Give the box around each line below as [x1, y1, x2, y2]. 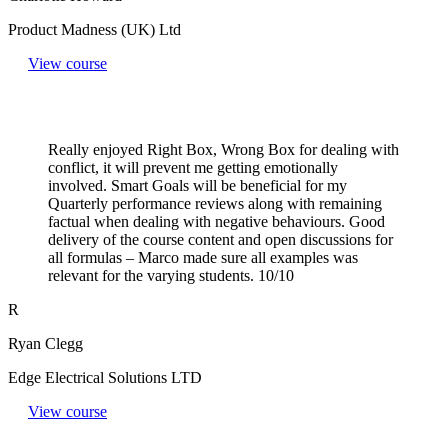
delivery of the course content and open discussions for [48, 230, 393, 248]
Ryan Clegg [8, 334, 83, 352]
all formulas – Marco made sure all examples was [48, 248, 358, 266]
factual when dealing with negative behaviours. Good [48, 212, 385, 230]
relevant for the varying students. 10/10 [48, 266, 294, 284]
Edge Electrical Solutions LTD [8, 368, 202, 386]
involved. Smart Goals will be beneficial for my [48, 176, 347, 194]
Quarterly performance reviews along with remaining [48, 194, 382, 212]
